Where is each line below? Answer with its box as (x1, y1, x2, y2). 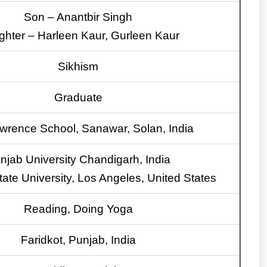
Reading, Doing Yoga (23, 203, 133, 216)
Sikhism (58, 60, 98, 73)
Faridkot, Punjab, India (20, 234, 136, 247)
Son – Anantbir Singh (24, 11, 132, 24)
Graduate (54, 91, 103, 104)
